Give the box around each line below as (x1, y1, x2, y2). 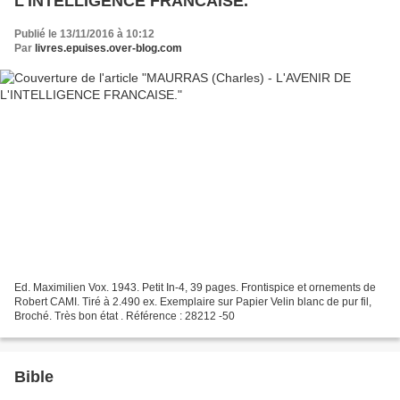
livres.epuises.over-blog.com (35, 42, 182, 55)
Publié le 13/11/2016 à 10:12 (14, 28, 154, 41)
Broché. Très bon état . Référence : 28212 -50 (14, 309, 235, 322)
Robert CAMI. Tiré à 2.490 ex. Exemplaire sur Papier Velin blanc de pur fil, (14, 295, 371, 308)
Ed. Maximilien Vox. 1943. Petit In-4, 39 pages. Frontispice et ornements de (14, 280, 376, 294)
